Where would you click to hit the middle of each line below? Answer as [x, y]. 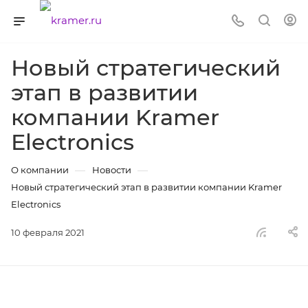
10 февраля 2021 [48, 232]
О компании [40, 170]
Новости [112, 170]
